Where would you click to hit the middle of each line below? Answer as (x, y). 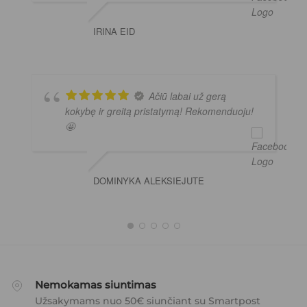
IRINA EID (114, 31)
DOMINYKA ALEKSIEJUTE (149, 180)
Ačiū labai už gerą (187, 96)
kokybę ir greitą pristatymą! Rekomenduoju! (159, 111)
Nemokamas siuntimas (96, 284)
